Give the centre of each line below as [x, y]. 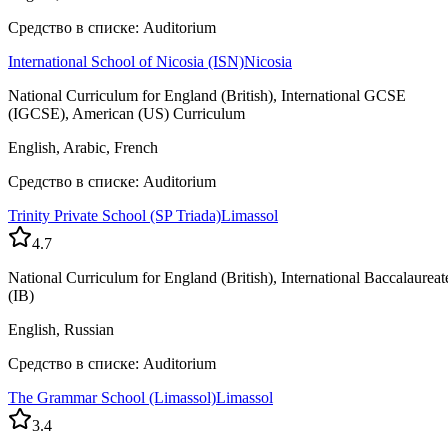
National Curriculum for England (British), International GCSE [207, 96]
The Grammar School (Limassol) [112, 398]
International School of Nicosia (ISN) [126, 62]
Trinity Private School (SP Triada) [114, 216]
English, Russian [61, 330]
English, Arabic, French [83, 148]
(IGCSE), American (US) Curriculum [126, 114]
